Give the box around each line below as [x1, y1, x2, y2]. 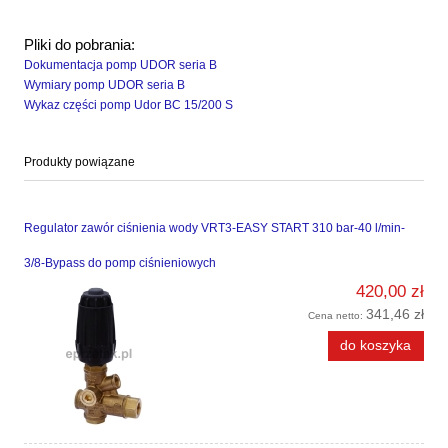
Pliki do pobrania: [24, 35, 135, 53]
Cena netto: [308, 310, 366, 322]
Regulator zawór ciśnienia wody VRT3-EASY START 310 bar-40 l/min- [24, 221, 405, 236]
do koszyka [340, 338, 412, 353]
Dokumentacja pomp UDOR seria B [24, 57, 217, 72]
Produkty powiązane [24, 154, 135, 169]
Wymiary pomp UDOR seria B [24, 77, 185, 92]
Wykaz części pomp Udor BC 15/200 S [24, 97, 233, 112]
